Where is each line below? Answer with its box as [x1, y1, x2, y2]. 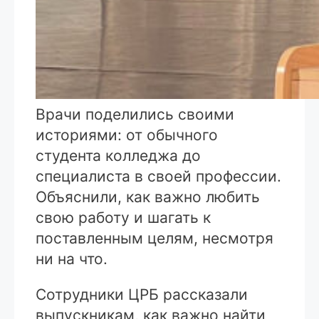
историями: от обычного [36, 126, 218, 145]
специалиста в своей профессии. [36, 167, 281, 186]
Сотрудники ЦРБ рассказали [36, 286, 248, 304]
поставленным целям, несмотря [36, 229, 273, 248]
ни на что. [36, 250, 108, 268]
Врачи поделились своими [36, 105, 234, 124]
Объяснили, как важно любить [36, 188, 260, 206]
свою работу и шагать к [36, 209, 211, 227]
